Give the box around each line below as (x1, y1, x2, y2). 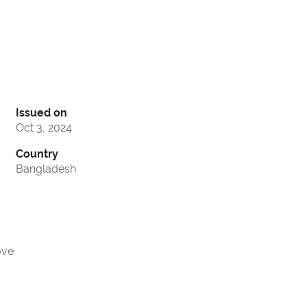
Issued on (16, 106, 67, 120)
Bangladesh (16, 162, 76, 176)
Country (16, 147, 58, 161)
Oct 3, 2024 (16, 121, 72, 135)
